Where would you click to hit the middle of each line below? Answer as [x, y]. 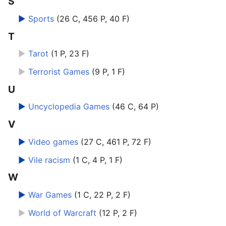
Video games [53, 142]
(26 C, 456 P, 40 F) [93, 19]
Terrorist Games [59, 72]
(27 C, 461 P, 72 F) [116, 142]
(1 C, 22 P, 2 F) [102, 194]
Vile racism [49, 160]
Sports [41, 19]
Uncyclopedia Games [69, 107]
